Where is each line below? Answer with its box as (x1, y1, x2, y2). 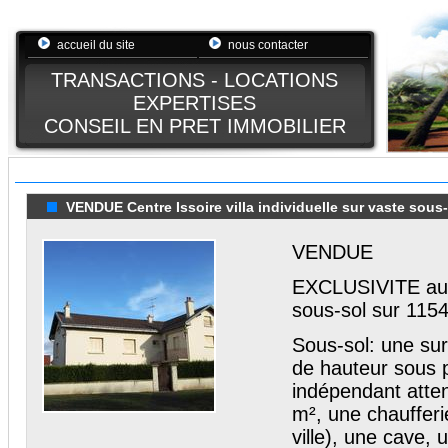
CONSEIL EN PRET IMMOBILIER (43, 115, 346, 137)
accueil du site (57, 38, 135, 52)
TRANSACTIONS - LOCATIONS (51, 69, 338, 91)
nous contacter (228, 38, 308, 52)
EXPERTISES (133, 92, 256, 114)
